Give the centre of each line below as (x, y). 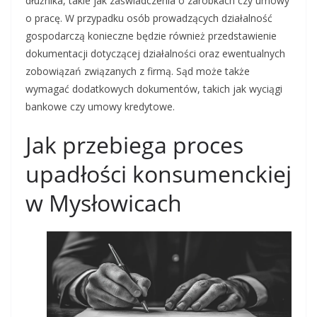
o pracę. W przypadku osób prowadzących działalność (149, 18)
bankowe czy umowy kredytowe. (100, 106)
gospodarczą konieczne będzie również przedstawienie (151, 36)
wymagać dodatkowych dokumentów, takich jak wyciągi (154, 89)
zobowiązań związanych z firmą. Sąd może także (138, 71)
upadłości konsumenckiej (158, 174)
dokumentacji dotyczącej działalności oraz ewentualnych (155, 53)
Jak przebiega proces (134, 145)
